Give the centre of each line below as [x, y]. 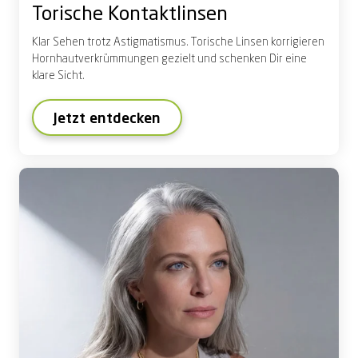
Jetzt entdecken [107, 119]
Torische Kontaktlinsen [130, 16]
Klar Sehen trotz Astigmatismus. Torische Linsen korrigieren [178, 43]
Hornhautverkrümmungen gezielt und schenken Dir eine [169, 60]
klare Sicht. [58, 76]
